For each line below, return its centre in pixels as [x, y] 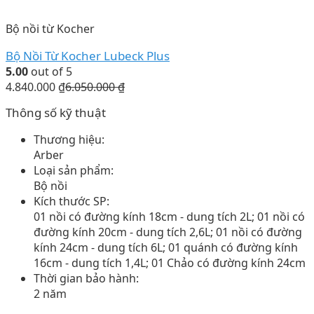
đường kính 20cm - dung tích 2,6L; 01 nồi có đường [168, 232]
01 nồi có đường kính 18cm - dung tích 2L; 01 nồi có [169, 217]
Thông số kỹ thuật [56, 113]
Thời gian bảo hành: [86, 279]
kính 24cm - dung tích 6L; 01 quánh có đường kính [166, 248]
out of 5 [50, 72]
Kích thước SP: [71, 202]
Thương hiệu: [69, 140]
